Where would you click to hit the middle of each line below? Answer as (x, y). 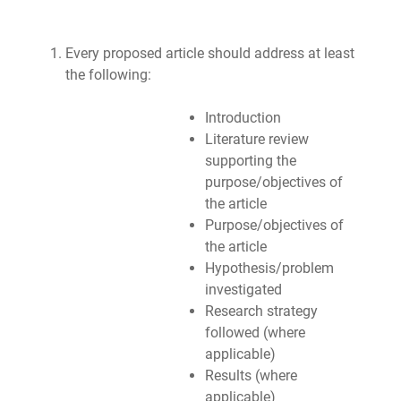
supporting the (250, 161)
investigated (243, 290)
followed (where (255, 333)
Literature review (256, 139)
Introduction (243, 118)
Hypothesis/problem (269, 268)
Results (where (251, 375)
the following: (108, 75)
